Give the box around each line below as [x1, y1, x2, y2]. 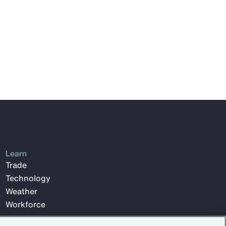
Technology [5, 172, 50, 184]
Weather [5, 185, 37, 197]
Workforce [5, 198, 45, 210]
